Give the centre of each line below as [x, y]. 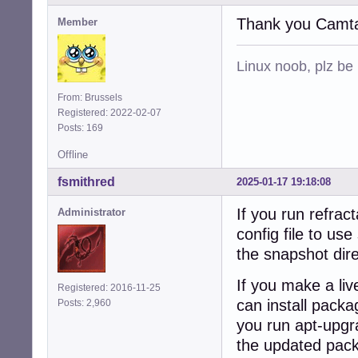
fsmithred [86, 181]
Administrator [91, 212]
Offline [73, 154]
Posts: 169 [83, 127]
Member [78, 22]
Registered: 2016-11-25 [109, 287]
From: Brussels [90, 97]
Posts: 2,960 [87, 302]
